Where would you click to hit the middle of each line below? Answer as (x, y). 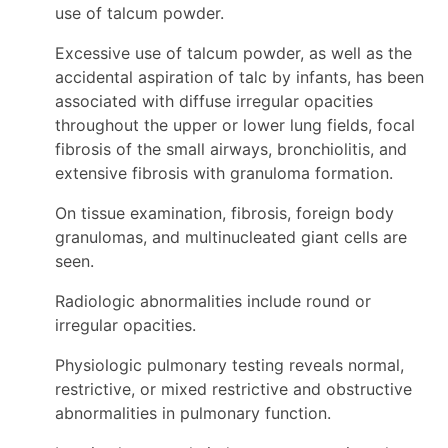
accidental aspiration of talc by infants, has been (239, 77)
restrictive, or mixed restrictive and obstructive (233, 389)
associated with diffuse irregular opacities (214, 101)
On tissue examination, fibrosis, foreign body (224, 213)
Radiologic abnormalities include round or (213, 301)
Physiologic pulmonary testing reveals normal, (229, 365)
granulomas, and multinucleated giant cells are (231, 237)
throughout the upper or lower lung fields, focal (235, 125)
